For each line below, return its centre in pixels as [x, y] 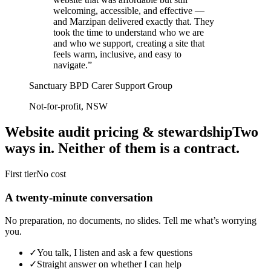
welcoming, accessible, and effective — [129, 11]
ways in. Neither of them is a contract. [122, 149]
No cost [51, 174]
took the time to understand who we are [129, 33]
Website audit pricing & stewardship [119, 132]
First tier [21, 174]
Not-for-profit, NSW [68, 106]
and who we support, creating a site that [129, 44]
